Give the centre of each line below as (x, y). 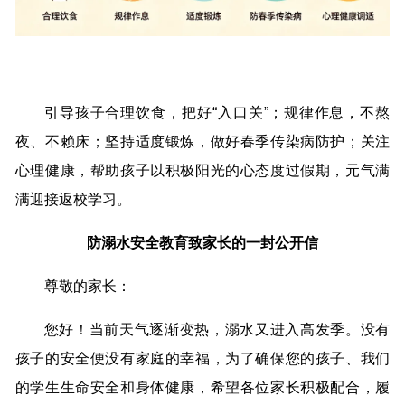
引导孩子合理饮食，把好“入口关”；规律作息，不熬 (217, 113)
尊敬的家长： (87, 287)
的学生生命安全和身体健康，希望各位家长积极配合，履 (202, 388)
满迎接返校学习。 (73, 200)
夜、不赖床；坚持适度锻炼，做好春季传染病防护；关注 (202, 142)
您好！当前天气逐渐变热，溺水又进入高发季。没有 (217, 330)
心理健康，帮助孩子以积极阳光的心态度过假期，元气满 (202, 171)
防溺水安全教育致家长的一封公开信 (202, 243)
